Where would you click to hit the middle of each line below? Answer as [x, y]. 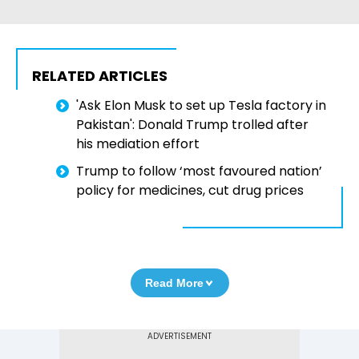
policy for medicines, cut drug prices [190, 191]
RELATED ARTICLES [100, 76]
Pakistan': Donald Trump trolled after [192, 125]
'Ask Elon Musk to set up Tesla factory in [201, 106]
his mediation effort [138, 144]
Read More [174, 283]
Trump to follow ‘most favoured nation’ [199, 171]
